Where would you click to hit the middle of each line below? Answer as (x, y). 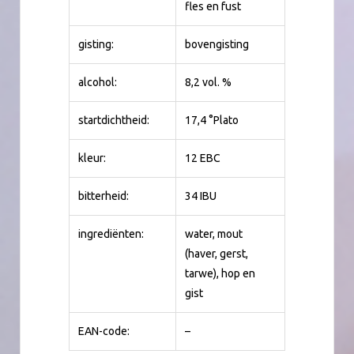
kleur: (92, 158)
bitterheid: (104, 196)
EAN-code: (104, 331)
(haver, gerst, (217, 253)
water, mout (214, 233)
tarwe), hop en (220, 273)
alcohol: (98, 82)
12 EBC (203, 158)
